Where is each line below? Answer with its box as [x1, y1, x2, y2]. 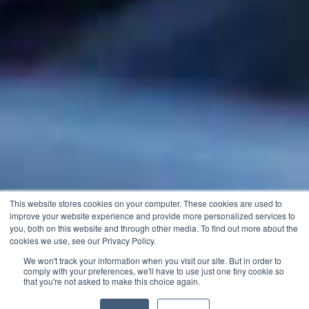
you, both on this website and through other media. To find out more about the [10, 222, 298, 234]
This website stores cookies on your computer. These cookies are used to [10, 197, 282, 209]
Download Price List [100, 286, 209, 299]
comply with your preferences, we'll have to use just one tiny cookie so [23, 265, 284, 277]
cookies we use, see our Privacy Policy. [10, 235, 156, 246]
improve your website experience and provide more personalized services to [10, 210, 295, 221]
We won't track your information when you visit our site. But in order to [23, 255, 281, 266]
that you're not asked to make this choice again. [23, 275, 200, 287]
